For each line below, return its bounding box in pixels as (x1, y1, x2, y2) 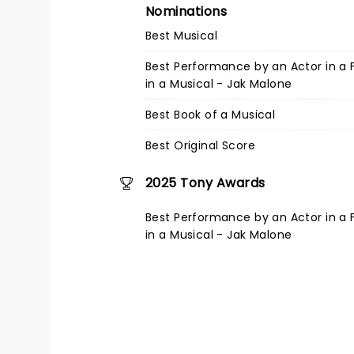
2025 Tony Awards (145, 174, 265, 192)
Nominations (145, 2, 228, 21)
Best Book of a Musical (145, 107, 276, 122)
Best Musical (145, 28, 218, 43)
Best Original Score (145, 137, 255, 153)
